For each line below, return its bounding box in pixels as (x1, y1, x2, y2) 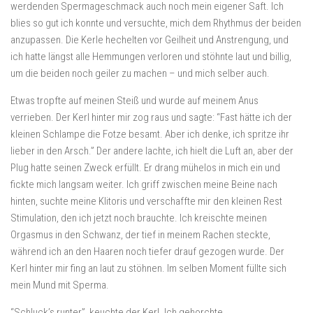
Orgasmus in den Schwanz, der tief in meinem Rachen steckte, (10, 228, 270, 241)
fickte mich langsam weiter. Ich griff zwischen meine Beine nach (10, 178, 277, 191)
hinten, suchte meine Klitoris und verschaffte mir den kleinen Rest (10, 195, 282, 208)
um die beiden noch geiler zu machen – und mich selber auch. (10, 67, 270, 80)
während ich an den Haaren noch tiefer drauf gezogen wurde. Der (10, 245, 284, 258)
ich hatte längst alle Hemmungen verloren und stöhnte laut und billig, (10, 50, 291, 63)
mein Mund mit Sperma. (10, 279, 109, 291)
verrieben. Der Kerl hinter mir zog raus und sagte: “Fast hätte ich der (10, 111, 292, 124)
